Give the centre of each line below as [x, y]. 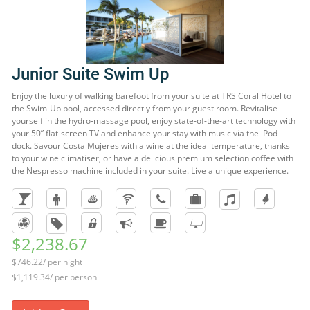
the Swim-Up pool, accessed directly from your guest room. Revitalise [145, 108]
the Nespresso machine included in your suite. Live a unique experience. [150, 171]
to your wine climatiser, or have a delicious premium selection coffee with [153, 158]
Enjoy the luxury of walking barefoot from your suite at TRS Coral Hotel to [152, 96]
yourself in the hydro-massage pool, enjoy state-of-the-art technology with [154, 121]
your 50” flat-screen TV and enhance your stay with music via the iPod [145, 133]
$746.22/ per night [47, 262]
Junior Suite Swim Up [91, 74]
